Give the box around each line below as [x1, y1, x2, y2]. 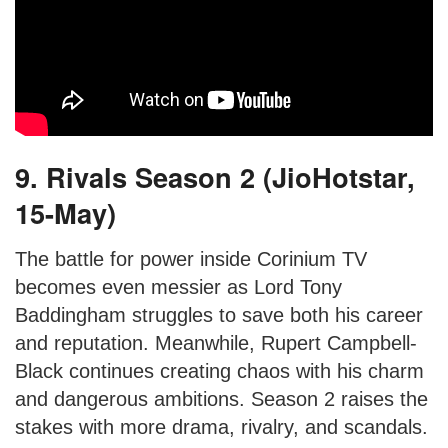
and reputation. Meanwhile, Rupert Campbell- [15, 331, 417, 354]
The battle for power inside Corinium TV [15, 247, 367, 270]
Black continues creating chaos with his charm [15, 359, 424, 382]
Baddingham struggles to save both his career [15, 303, 423, 326]
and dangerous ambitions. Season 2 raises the [15, 387, 428, 410]
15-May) [15, 193, 116, 232]
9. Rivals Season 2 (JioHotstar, [15, 157, 415, 196]
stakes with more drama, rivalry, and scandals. [15, 415, 428, 438]
